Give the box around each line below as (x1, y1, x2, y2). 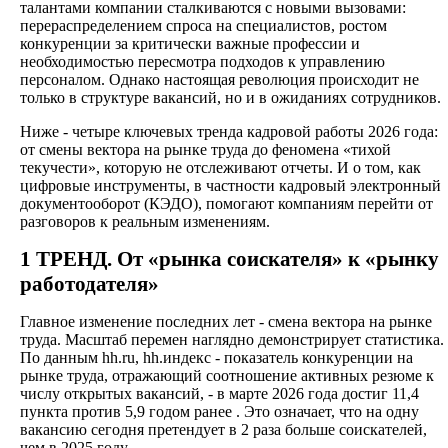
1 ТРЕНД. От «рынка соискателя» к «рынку (20, 247, 439, 272)
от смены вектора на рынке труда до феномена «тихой (20, 141, 391, 159)
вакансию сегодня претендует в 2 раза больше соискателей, (20, 421, 427, 439)
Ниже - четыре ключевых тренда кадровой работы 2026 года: (20, 123, 438, 141)
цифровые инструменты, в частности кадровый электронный (20, 177, 441, 195)
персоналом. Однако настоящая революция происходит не (20, 71, 419, 89)
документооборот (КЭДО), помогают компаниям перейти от (20, 195, 433, 213)
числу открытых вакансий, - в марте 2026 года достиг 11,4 (20, 385, 419, 403)
